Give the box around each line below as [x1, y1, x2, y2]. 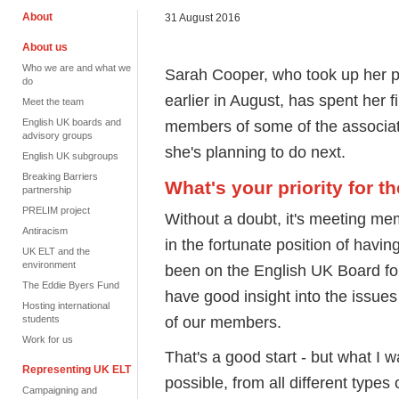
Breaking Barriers [22, 171, 98, 182]
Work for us [22, 334, 73, 345]
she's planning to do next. [165, 142, 346, 161]
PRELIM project [22, 205, 90, 216]
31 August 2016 [165, 12, 240, 24]
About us [22, 41, 68, 53]
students [22, 313, 60, 324]
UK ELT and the [22, 246, 90, 256]
